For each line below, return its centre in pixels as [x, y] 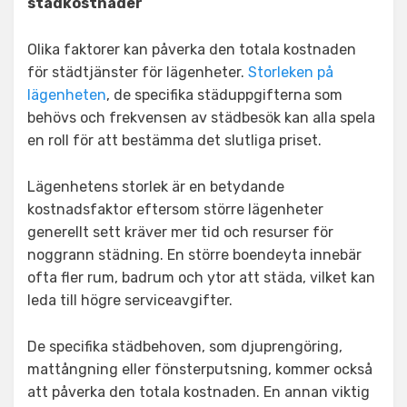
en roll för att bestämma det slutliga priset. [174, 140]
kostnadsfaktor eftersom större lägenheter [175, 209]
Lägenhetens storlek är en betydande [156, 187]
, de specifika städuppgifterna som [224, 95]
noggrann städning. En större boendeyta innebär [194, 255]
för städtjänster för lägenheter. [138, 72]
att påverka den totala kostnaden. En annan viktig [199, 392]
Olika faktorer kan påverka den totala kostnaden [192, 50]
